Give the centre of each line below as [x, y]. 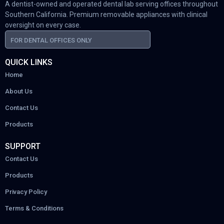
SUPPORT [23, 146]
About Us [19, 91]
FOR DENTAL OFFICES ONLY [51, 40]
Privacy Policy [26, 191]
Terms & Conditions [34, 208]
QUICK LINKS [29, 62]
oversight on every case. [43, 25]
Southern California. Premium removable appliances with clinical [106, 14]
